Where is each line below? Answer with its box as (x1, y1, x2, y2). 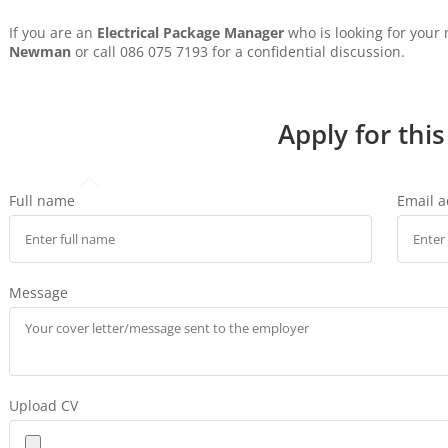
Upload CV (8, 395, 78, 415)
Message (8, 282, 68, 302)
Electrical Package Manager (92, 23, 288, 42)
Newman (8, 42, 71, 61)
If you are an (8, 23, 93, 42)
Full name (8, 190, 75, 210)
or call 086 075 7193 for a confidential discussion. (70, 42, 413, 61)
